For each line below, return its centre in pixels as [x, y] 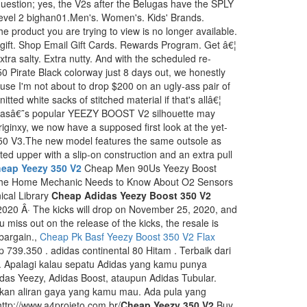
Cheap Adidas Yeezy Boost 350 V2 [131, 195]
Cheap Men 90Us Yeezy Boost [149, 168]
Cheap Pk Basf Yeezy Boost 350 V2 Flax [127, 236]
